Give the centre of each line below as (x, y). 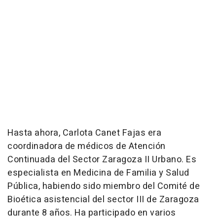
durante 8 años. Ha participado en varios (92, 213)
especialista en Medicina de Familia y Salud (98, 173)
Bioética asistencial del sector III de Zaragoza (103, 200)
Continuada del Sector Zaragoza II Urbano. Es (102, 160)
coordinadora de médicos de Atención (87, 147)
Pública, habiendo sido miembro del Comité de (104, 186)
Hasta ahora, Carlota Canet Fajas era (84, 133)
